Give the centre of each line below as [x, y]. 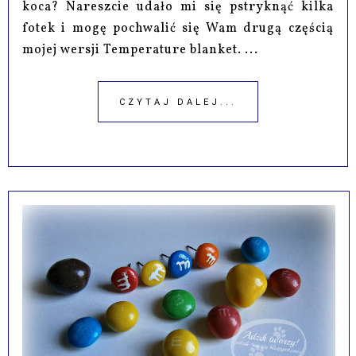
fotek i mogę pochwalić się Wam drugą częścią [178, 29]
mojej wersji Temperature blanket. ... [141, 50]
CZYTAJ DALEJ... [178, 103]
